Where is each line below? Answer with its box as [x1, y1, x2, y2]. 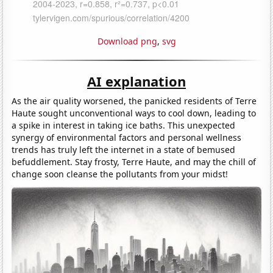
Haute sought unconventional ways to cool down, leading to [12, 107, 257, 119]
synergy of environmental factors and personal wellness [12, 131, 242, 143]
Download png [97, 35, 157, 47]
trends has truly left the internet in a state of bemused [12, 143, 236, 155]
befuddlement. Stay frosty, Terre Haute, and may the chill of [12, 155, 257, 168]
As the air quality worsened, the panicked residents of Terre [12, 94, 257, 107]
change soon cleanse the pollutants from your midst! [12, 168, 229, 180]
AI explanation [87, 71, 186, 90]
